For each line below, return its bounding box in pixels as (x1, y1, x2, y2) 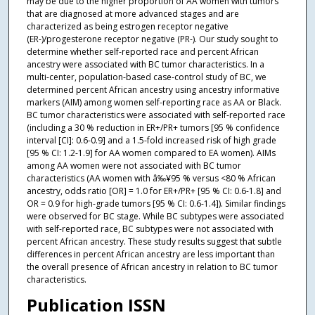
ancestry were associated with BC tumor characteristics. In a (26, 58, 264, 71)
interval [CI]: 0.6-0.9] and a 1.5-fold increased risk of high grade (26, 134, 276, 147)
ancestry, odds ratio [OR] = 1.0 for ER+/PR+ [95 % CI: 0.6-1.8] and (26, 185, 281, 198)
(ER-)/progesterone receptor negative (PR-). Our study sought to (26, 33, 278, 46)
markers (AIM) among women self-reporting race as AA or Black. (26, 96, 281, 109)
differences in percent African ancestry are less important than (26, 248, 275, 261)
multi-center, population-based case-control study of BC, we (26, 71, 266, 84)
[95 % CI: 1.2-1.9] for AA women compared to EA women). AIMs (26, 147, 276, 160)
